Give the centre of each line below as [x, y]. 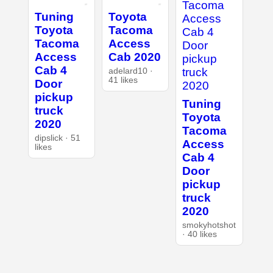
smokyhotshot [209, 225]
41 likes [123, 80]
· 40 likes [200, 234]
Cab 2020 [134, 57]
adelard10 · [130, 71]
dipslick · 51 [57, 138]
